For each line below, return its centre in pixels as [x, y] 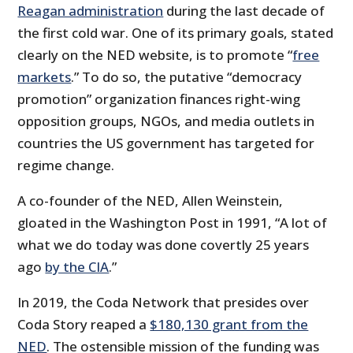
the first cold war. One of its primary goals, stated [176, 33]
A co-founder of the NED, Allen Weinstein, [150, 201]
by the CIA [77, 267]
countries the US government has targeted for [166, 143]
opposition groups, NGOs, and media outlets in [166, 121]
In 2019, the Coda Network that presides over [163, 303]
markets [45, 77]
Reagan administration [91, 11]
